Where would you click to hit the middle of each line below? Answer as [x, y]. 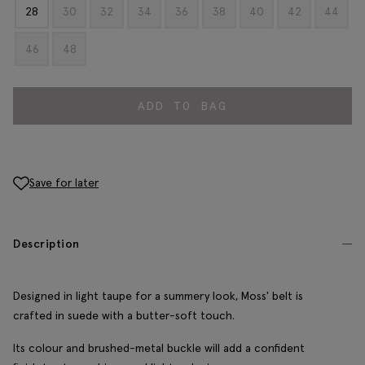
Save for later [64, 182]
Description [46, 244]
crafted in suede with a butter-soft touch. [124, 316]
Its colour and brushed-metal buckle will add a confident [159, 348]
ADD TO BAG [182, 106]
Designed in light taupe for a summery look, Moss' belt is [158, 296]
